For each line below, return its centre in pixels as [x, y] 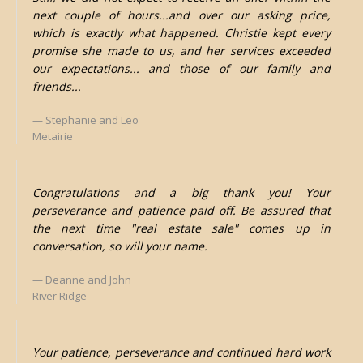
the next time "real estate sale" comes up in [181, 228]
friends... [56, 87]
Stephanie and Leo [92, 120]
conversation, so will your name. [120, 246]
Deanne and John [88, 280]
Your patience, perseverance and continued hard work [181, 352]
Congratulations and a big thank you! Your [181, 193]
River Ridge [59, 296]
